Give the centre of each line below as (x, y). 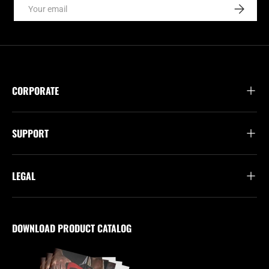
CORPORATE (35, 91)
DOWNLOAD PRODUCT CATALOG (72, 228)
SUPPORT (30, 134)
